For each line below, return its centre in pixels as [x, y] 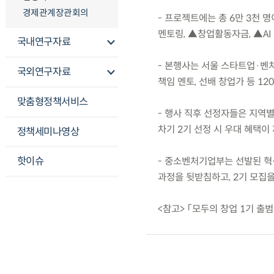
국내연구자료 [44, 42]
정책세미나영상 [48, 131]
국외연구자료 [44, 72]
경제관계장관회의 [55, 13]
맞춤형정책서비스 [52, 102]
